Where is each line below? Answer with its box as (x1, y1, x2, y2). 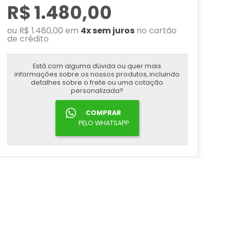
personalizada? (71, 86, 124, 95)
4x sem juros (80, 25, 135, 36)
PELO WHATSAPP (78, 119, 129, 127)
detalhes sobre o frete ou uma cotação (31, 78, 164, 87)
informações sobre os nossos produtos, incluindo (14, 70, 180, 79)
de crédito (7, 33, 49, 45)
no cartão (134, 25, 177, 36)
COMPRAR (86, 108, 122, 117)
